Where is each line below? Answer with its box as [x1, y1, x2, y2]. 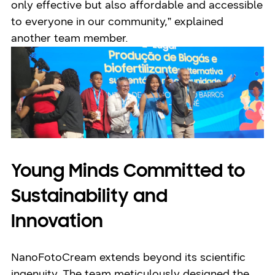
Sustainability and [11, 187, 168, 207]
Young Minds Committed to [11, 162, 246, 182]
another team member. [11, 31, 129, 45]
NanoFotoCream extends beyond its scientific [11, 250, 246, 264]
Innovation [11, 212, 104, 232]
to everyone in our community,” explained [11, 15, 224, 29]
